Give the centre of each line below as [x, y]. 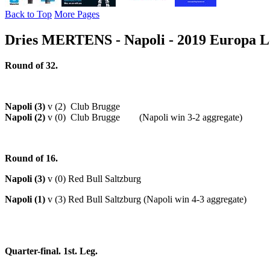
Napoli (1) [26, 199]
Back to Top [28, 14]
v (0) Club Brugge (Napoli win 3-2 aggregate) [144, 117]
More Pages [77, 14]
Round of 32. [31, 65]
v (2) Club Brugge [84, 106]
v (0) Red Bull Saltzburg [96, 178]
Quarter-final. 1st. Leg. [51, 251]
